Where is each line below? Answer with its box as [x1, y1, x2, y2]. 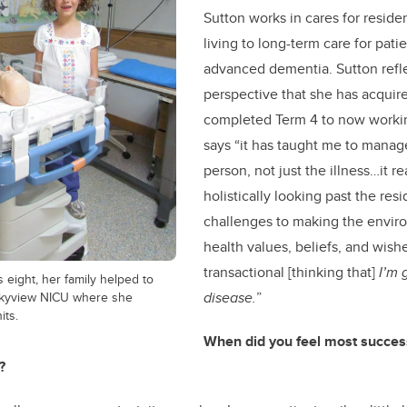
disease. [203, 286, 256, 308]
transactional [203, 261, 284, 283]
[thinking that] [288, 261, 379, 283]
